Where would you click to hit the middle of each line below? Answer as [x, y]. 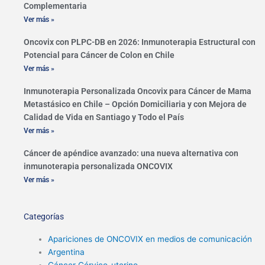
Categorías [44, 217]
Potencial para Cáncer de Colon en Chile [99, 55]
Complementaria [55, 6]
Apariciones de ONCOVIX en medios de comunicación [150, 239]
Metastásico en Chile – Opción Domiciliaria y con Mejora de [135, 104]
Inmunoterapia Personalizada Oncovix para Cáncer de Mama [138, 91]
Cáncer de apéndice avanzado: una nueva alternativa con [131, 153]
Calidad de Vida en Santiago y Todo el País [104, 117]
